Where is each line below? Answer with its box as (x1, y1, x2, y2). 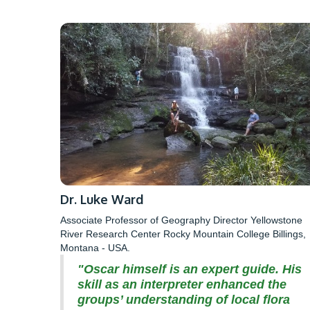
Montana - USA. (60, 242, 130, 254)
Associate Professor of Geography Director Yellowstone (60, 215, 302, 226)
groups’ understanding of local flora (77, 293, 290, 307)
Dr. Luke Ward (60, 192, 143, 208)
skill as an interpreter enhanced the (77, 277, 286, 292)
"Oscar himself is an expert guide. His (77, 262, 302, 277)
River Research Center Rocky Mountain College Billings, (60, 228, 306, 240)
